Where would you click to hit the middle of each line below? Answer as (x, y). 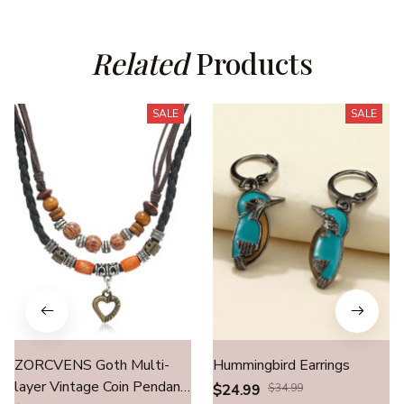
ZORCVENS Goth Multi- (92, 365)
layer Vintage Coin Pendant (101, 386)
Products (251, 63)
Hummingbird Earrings (281, 365)
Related (140, 63)
